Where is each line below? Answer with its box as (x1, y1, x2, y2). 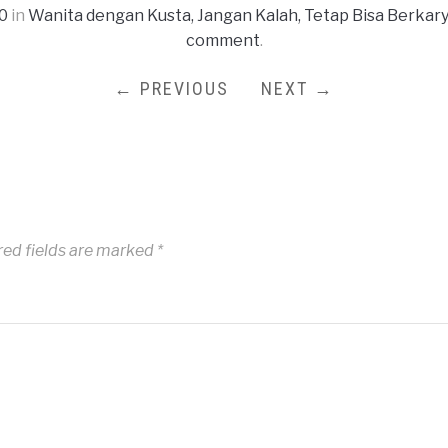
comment (185, 30, 260, 50)
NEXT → (261, 77, 334, 99)
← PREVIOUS (114, 77, 229, 99)
